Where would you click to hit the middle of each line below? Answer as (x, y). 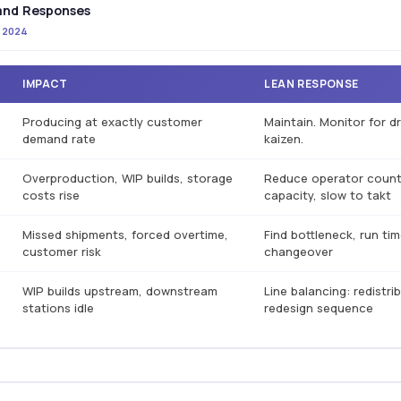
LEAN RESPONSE (311, 84)
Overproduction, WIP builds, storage (128, 178)
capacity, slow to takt (328, 195)
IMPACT (45, 84)
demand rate (60, 139)
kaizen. (284, 139)
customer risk (62, 252)
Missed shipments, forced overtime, (126, 235)
